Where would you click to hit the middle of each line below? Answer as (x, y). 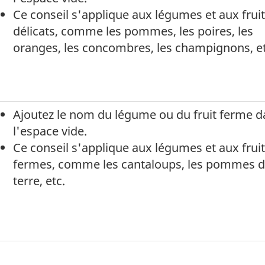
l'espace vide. (50, 131)
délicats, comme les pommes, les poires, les (133, 31)
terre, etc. (39, 181)
